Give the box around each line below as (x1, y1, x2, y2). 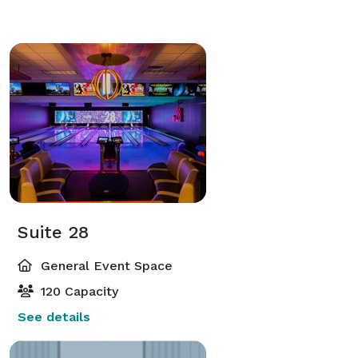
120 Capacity (37, 283, 118, 299)
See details (18, 308, 90, 324)
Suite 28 (18, 221, 89, 242)
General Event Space (37, 257, 173, 273)
